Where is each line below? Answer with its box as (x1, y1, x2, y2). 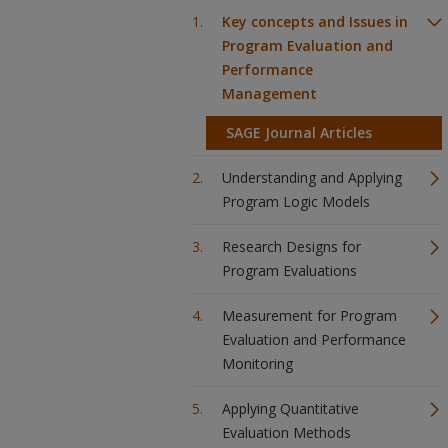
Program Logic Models (222, 192, 370, 211)
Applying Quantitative (222, 399, 359, 418)
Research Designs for (222, 237, 361, 256)
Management (222, 84, 317, 103)
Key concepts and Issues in (222, 12, 408, 31)
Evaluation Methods (222, 423, 351, 442)
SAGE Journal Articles (226, 123, 372, 142)
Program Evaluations (222, 261, 357, 280)
